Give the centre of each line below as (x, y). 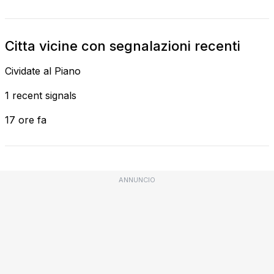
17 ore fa (26, 120)
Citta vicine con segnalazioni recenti (123, 46)
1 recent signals (41, 95)
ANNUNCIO (137, 180)
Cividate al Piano (43, 71)
